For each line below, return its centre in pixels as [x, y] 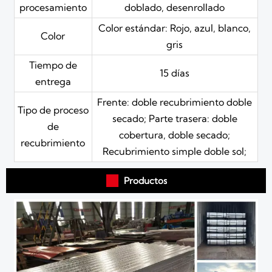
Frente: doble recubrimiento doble [175, 102]
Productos [145, 181]
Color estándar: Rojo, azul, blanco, [175, 28]
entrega [53, 81]
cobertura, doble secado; [175, 134]
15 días [175, 73]
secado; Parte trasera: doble [175, 118]
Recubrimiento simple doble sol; [175, 151]
